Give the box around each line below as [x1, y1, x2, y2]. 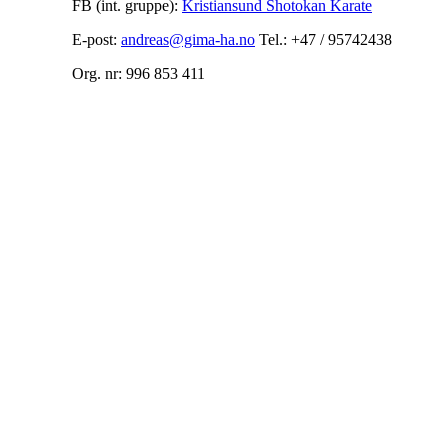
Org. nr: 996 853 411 [72, 64, 205, 82]
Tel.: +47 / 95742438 [255, 30, 392, 48]
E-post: [72, 30, 121, 48]
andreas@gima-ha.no [121, 30, 255, 48]
